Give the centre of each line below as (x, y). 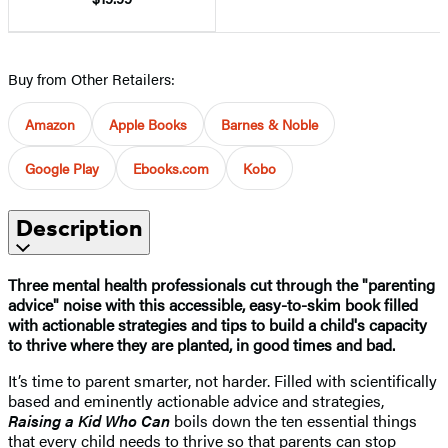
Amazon (50, 123)
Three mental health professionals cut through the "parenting (221, 284)
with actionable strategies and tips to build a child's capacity (217, 324)
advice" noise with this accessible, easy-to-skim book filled (213, 304)
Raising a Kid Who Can (91, 420)
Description (79, 227)
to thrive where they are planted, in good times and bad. (205, 344)
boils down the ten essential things (295, 420)
